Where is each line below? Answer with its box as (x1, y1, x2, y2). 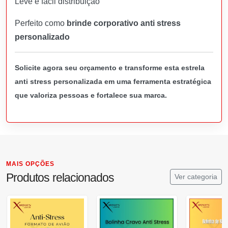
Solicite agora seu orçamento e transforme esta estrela (15, 63, 205, 72)
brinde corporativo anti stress (67, 18, 181, 27)
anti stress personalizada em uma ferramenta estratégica (15, 77, 211, 85)
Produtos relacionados (6, 170, 115, 184)
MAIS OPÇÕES (6, 160, 54, 167)
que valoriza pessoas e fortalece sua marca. (15, 91, 167, 99)
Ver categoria (175, 172, 217, 181)
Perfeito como (15, 18, 67, 27)
